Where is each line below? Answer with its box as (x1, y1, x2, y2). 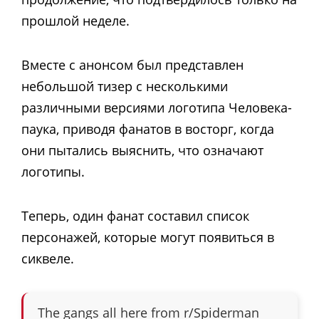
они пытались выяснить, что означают (21, 141, 263, 159)
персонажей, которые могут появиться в (21, 229, 274, 246)
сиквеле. (21, 250, 74, 268)
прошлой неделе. (21, 11, 130, 29)
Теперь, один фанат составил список (21, 207, 249, 225)
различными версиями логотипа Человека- (21, 98, 292, 116)
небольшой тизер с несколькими (21, 77, 228, 95)
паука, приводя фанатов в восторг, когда (21, 120, 274, 137)
